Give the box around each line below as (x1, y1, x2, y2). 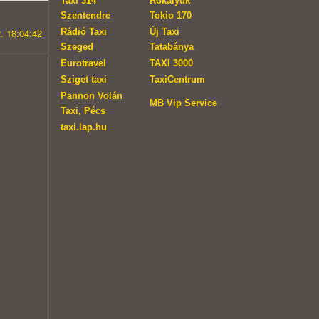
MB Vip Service (149, 98, 217, 109)
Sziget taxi (60, 74, 107, 85)
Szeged (60, 41, 93, 53)
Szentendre (60, 10, 110, 21)
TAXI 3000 (149, 58, 193, 69)
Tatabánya (149, 41, 194, 53)
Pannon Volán (60, 90, 122, 102)
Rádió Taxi (60, 26, 107, 38)
